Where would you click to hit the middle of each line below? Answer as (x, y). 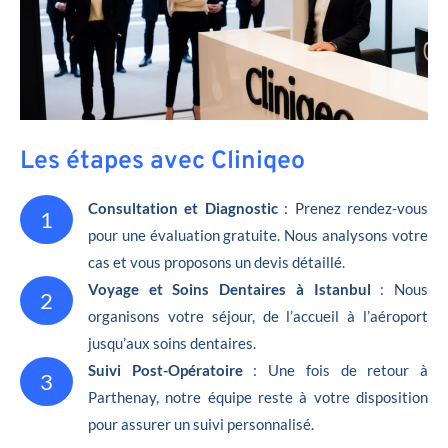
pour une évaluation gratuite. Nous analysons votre (258, 234)
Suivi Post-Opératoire (171, 369)
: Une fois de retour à (341, 369)
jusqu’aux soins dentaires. (172, 342)
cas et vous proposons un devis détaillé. (216, 261)
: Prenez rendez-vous (353, 207)
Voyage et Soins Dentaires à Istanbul (229, 288)
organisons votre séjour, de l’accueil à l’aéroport (258, 315)
